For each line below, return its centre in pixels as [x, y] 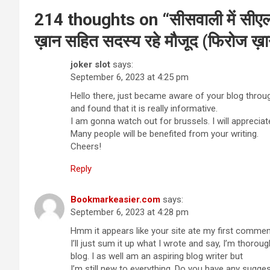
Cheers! [86, 146]
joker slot [90, 64]
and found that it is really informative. [144, 108]
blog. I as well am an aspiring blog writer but [157, 256]
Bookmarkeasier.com [115, 199]
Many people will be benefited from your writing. [165, 133]
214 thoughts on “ [102, 19]
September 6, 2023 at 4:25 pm [130, 77]
